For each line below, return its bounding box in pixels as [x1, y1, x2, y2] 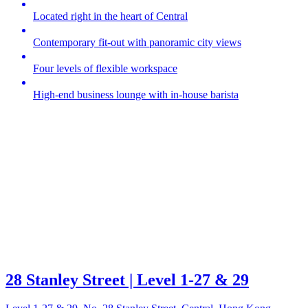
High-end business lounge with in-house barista [33, 89, 239, 101]
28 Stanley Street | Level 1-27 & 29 [5, 270, 249, 289]
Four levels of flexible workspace [33, 63, 177, 75]
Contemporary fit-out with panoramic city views [33, 36, 241, 49]
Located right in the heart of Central [33, 10, 188, 23]
